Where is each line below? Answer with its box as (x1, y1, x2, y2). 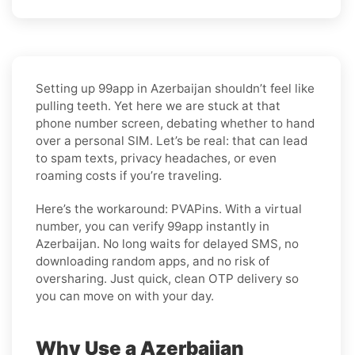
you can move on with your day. (36, 288, 214, 303)
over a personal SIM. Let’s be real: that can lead (36, 132, 307, 148)
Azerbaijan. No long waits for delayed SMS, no (36, 235, 299, 251)
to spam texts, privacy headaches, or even (36, 150, 277, 166)
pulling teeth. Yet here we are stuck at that (36, 97, 281, 113)
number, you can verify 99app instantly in (36, 218, 269, 234)
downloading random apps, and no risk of (36, 253, 269, 269)
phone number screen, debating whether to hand (36, 115, 315, 131)
